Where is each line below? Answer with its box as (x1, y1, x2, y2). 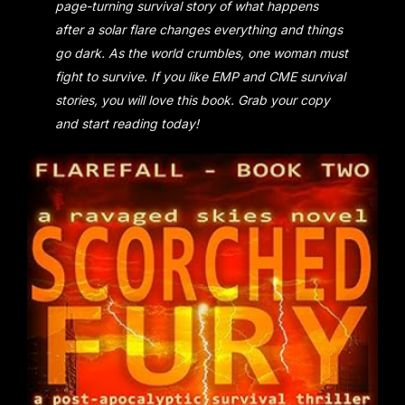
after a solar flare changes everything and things (55, 22, 344, 37)
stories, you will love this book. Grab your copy (55, 92, 331, 108)
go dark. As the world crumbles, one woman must (55, 45, 349, 61)
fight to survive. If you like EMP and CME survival (55, 69, 346, 84)
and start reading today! (55, 116, 200, 131)
